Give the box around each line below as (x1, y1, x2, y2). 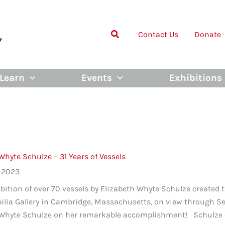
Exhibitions (169, 71, 222, 83)
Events (81, 71, 113, 83)
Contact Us (138, 29, 178, 39)
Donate (194, 29, 221, 39)
